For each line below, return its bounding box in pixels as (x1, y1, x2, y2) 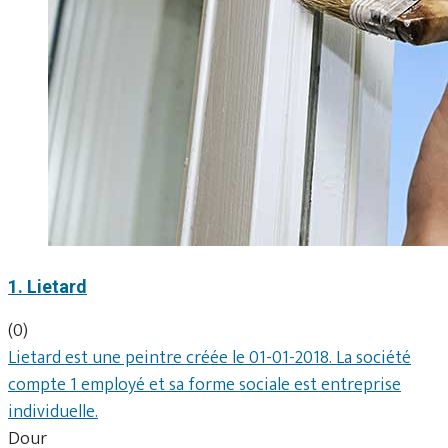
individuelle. (8, 396, 98, 427)
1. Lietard (8, 275, 87, 297)
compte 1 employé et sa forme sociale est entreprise (8, 369, 401, 400)
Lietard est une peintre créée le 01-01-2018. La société (8, 342, 411, 373)
